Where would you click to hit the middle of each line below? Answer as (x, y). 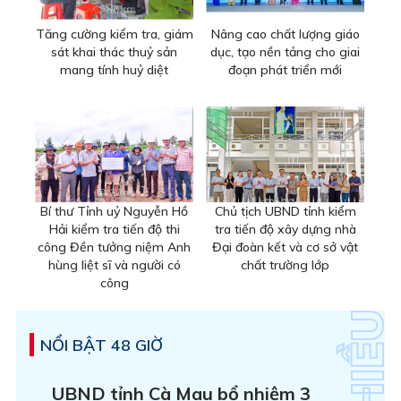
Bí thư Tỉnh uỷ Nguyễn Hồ (114, 211)
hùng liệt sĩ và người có (114, 264)
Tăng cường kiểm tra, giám (114, 34)
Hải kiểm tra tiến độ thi (114, 229)
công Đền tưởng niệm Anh (114, 247)
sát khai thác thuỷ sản (114, 52)
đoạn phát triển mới (285, 70)
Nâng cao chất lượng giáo (285, 34)
